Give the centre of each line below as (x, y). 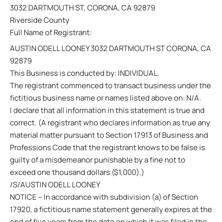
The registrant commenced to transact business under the (111, 85)
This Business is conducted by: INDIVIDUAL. (85, 73)
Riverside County (40, 20)
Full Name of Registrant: (51, 32)
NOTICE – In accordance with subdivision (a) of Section (104, 197)
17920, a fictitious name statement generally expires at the (111, 209)
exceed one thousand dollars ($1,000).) (77, 172)
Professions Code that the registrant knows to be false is (108, 147)
